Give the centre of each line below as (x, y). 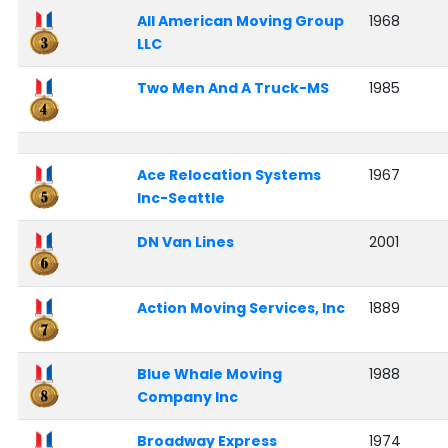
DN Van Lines (185, 242)
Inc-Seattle (180, 198)
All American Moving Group (240, 21)
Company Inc (187, 397)
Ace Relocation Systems (228, 175)
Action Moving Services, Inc (240, 308)
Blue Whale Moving (209, 374)
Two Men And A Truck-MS (232, 88)
